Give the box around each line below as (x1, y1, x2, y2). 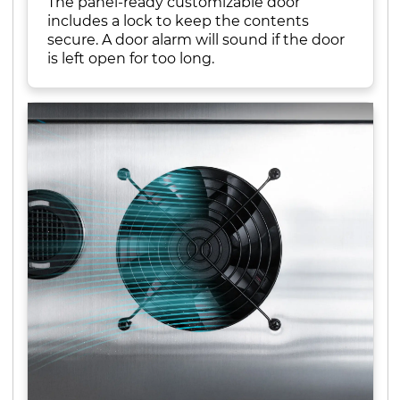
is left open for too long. (47, 48, 214, 67)
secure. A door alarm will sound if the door (47, 29, 345, 48)
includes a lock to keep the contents (47, 11, 309, 29)
